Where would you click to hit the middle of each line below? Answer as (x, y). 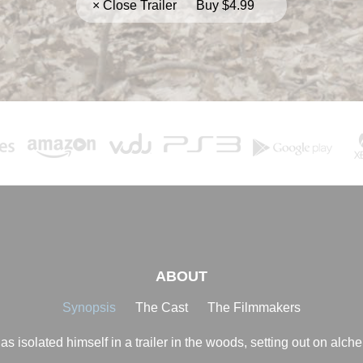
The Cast (162, 307)
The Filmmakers (254, 307)
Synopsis (89, 307)
